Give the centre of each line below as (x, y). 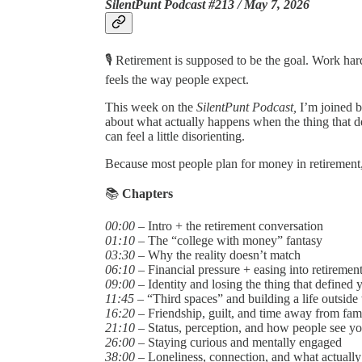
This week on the (151, 107)
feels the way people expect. (177, 80)
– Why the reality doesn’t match (218, 255)
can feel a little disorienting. (175, 137)
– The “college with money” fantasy (229, 241)
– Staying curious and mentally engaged (238, 343)
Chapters (147, 194)
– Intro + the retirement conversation (229, 226)
